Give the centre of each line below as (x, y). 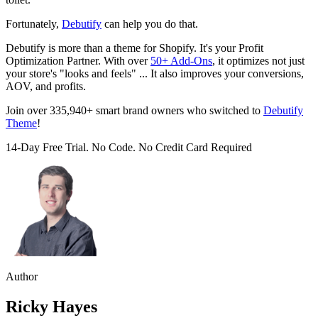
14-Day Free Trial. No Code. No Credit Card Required (129, 148)
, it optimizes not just (258, 61)
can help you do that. (150, 24)
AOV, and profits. (46, 87)
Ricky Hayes (51, 307)
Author (22, 277)
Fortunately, (34, 24)
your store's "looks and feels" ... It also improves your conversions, (155, 74)
